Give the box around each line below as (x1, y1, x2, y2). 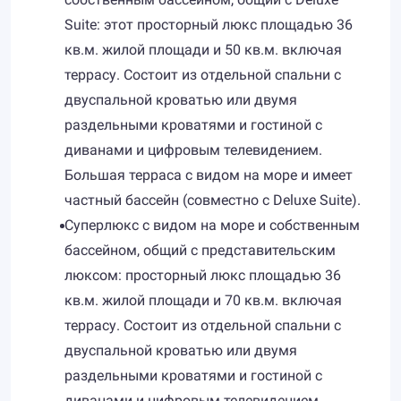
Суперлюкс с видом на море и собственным (64, 217, 360, 234)
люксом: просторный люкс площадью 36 (64, 267, 341, 284)
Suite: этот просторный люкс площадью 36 (64, 16, 353, 33)
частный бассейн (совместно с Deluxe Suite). (64, 192, 361, 209)
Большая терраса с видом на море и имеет (64, 166, 353, 183)
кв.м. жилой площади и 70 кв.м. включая (64, 292, 342, 309)
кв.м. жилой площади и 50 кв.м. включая (64, 41, 342, 58)
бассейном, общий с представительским (64, 242, 336, 259)
